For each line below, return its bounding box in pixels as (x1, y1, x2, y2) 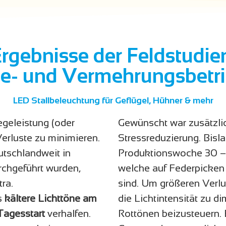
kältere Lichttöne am (5, 192, 97, 204)
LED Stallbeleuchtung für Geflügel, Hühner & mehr (13, 95, 213, 105)
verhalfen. (45, 207, 91, 219)
